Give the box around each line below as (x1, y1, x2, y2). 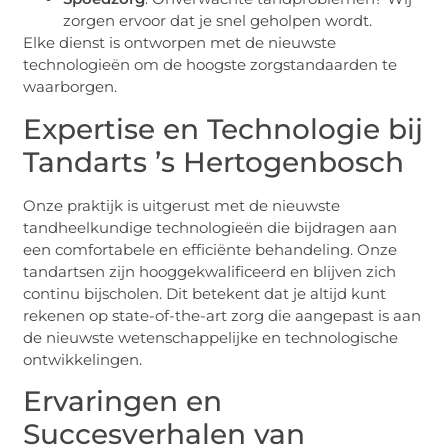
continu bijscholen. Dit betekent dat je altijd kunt (23, 283, 387, 303)
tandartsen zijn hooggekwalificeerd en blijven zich (23, 261, 397, 281)
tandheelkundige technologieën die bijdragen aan (23, 217, 398, 237)
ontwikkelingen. (23, 349, 143, 369)
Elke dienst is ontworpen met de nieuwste (23, 33, 337, 53)
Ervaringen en (23, 384, 223, 419)
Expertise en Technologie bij (23, 111, 424, 146)
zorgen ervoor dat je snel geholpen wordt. (63, 11, 373, 31)
